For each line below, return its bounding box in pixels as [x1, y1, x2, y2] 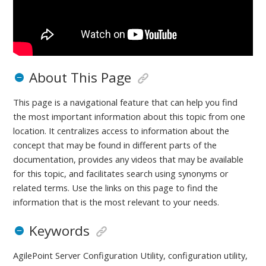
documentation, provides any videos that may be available [13, 153, 244, 166]
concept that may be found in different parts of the [13, 139, 217, 151]
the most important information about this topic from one [13, 110, 246, 123]
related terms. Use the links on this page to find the [13, 182, 218, 194]
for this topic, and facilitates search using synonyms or [13, 167, 229, 180]
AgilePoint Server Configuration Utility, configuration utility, [13, 249, 248, 262]
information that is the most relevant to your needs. [13, 196, 220, 208]
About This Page [28, 68, 131, 87]
